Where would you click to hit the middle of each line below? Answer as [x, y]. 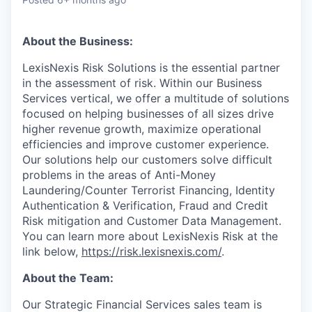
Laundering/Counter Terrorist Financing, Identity [149, 190]
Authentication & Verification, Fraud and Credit [145, 205]
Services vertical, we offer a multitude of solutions [156, 98]
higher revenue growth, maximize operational [142, 129]
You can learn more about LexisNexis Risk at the [150, 236]
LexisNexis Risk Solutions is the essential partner [151, 68]
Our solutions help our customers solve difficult [147, 159]
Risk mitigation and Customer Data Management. [152, 221]
